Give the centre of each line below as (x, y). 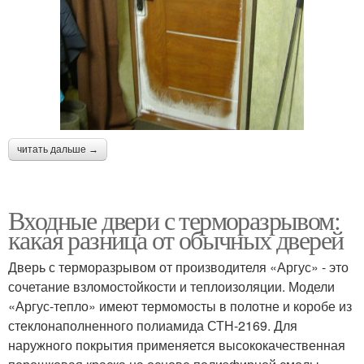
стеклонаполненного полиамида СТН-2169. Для (153, 325)
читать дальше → (58, 149)
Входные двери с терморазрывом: (174, 219)
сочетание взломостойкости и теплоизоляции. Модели (171, 286)
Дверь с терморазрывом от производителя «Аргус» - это (178, 266)
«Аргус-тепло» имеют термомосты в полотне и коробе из (180, 305)
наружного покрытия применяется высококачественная (177, 344)
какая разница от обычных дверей (176, 239)
